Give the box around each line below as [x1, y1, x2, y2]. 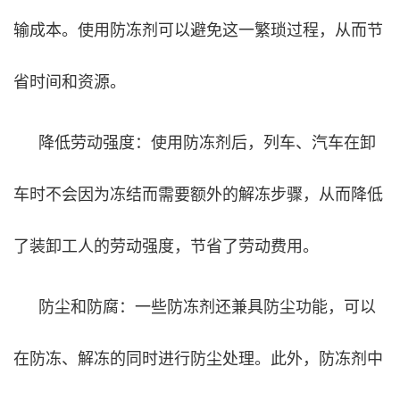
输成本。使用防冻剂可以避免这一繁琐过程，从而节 [13, 16, 383, 40]
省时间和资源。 [13, 68, 126, 92]
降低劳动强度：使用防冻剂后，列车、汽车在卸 [38, 129, 376, 153]
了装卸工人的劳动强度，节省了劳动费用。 [13, 232, 319, 256]
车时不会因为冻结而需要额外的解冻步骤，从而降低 [13, 180, 383, 204]
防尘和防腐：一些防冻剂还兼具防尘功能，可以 [38, 293, 376, 317]
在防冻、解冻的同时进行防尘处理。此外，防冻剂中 [13, 345, 383, 369]
